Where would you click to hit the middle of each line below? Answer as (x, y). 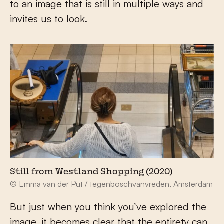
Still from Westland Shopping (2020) (91, 173)
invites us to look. (49, 19)
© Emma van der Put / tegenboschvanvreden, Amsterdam (111, 184)
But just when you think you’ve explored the (108, 207)
